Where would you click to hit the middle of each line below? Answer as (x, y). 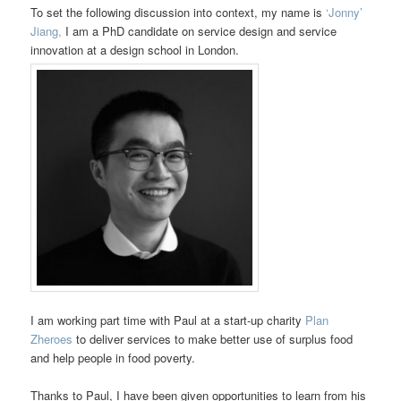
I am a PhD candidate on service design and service (200, 30)
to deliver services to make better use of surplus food (213, 339)
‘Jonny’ (345, 12)
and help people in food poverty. (113, 358)
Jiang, (47, 30)
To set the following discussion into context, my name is (179, 12)
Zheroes (52, 339)
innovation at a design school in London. (135, 49)
